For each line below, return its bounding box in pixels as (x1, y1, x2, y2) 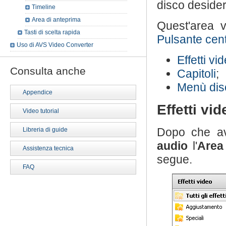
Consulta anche (10, 65, 86, 77)
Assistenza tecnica (23, 145, 74, 152)
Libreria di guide (23, 126, 68, 133)
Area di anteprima (32, 16, 81, 23)
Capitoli (177, 67, 216, 80)
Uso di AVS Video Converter (17, 41, 93, 48)
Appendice (23, 89, 52, 96)
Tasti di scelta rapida (24, 29, 80, 36)
